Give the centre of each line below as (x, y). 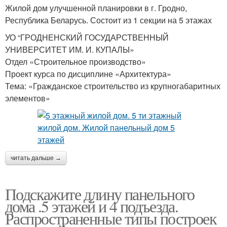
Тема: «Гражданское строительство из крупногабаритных (113, 86)
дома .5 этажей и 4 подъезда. (92, 206)
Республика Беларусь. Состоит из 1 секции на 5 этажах (108, 20)
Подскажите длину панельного (100, 194)
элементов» (28, 98)
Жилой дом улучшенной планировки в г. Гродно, (96, 8)
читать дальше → (36, 158)
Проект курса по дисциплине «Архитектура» (88, 73)
